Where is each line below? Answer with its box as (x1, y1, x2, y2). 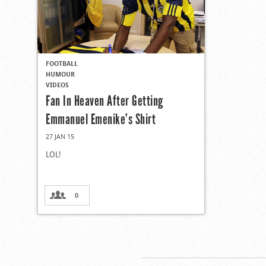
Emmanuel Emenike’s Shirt (46, 110, 156, 128)
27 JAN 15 (46, 131, 74, 141)
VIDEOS (46, 80, 69, 89)
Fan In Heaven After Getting (46, 91, 163, 109)
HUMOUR (46, 69, 75, 78)
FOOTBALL (46, 58, 78, 68)
